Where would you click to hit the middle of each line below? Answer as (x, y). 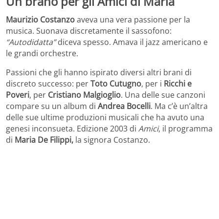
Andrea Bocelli (124, 106)
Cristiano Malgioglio (84, 95)
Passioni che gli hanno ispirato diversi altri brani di (99, 73)
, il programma (186, 129)
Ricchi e (178, 84)
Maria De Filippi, (44, 140)
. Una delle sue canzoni (163, 95)
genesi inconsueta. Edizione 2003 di (72, 129)
